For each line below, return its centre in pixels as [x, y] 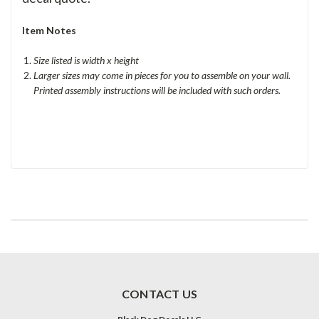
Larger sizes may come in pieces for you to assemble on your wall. [162, 75]
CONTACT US [159, 293]
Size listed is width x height [88, 60]
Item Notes [49, 30]
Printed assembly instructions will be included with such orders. [157, 90]
